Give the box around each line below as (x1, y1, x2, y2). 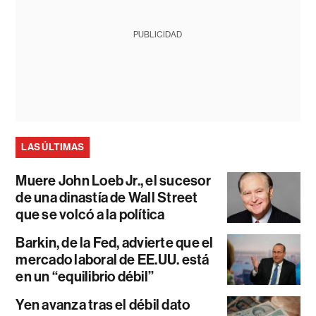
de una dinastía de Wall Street (16, 189, 198, 207)
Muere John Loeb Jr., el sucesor (16, 172, 211, 190)
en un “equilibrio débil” (16, 268, 154, 286)
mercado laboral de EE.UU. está (16, 251, 209, 269)
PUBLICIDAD (133, 30, 183, 40)
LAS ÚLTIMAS (21, 141, 85, 154)
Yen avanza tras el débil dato (16, 296, 190, 314)
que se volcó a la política (16, 206, 165, 224)
